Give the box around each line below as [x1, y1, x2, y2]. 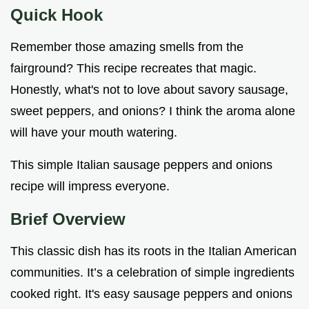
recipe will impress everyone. [10, 179, 170, 194]
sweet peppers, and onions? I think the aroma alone [10, 104, 295, 119]
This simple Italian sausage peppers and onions [10, 158, 272, 172]
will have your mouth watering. [10, 126, 177, 140]
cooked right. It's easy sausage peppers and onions [10, 287, 292, 301]
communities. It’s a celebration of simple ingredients [10, 266, 295, 280]
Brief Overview [10, 210, 126, 229]
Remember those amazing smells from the [10, 40, 243, 54]
